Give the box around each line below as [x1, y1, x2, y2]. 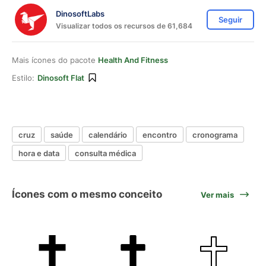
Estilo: [12, 73, 34, 83]
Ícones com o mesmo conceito [12, 188, 162, 200]
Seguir [218, 15, 242, 24]
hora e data [18, 148, 59, 158]
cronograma [192, 129, 237, 140]
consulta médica [75, 148, 136, 158]
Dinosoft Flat [37, 73, 84, 83]
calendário [88, 129, 127, 140]
